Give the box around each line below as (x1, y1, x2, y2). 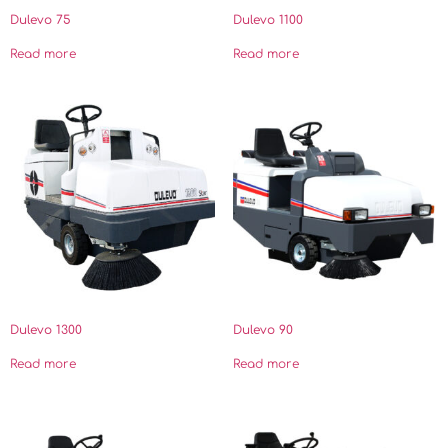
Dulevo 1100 (232, 13, 303, 28)
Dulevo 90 (232, 322, 293, 337)
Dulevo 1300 (10, 322, 82, 337)
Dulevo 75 (10, 13, 71, 28)
